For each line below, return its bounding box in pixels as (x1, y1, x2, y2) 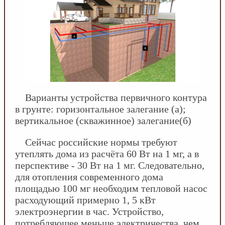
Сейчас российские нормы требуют (25, 136, 177, 148)
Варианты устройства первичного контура (25, 91, 207, 103)
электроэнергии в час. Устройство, (15, 205, 164, 217)
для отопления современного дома (15, 171, 163, 182)
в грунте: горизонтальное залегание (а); (15, 103, 186, 115)
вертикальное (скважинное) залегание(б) (15, 115, 191, 126)
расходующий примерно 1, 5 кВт (15, 194, 156, 205)
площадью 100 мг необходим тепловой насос (15, 182, 207, 194)
